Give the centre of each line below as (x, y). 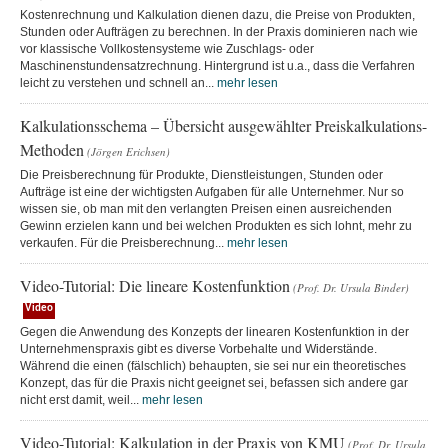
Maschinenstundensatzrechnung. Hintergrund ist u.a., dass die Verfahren (217, 65)
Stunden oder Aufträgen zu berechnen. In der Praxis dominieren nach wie (219, 31)
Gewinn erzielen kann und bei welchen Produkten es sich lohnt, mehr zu (216, 225)
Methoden (52, 149)
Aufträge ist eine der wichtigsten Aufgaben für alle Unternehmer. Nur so (212, 191)
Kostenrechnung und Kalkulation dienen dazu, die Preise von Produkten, (217, 14)
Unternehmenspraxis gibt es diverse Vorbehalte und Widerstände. (198, 348)
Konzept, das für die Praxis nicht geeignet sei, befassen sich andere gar (214, 382)
